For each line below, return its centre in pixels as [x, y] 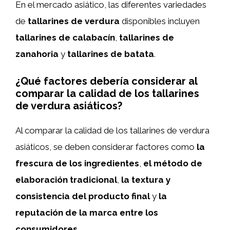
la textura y [146, 180]
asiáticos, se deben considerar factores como [106, 147]
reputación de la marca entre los [87, 213]
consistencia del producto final [83, 196]
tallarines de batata [111, 54]
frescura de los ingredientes [77, 163]
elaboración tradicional [66, 180]
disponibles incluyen [160, 21]
